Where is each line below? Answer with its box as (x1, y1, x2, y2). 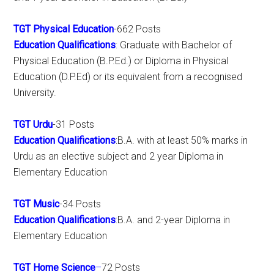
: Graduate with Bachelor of (116, 39, 232, 51)
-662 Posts (114, 23, 161, 35)
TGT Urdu (13, 119, 53, 130)
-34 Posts (59, 198, 102, 210)
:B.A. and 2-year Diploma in (116, 214, 231, 226)
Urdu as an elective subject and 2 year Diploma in (13, 150, 224, 162)
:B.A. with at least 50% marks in (116, 135, 248, 146)
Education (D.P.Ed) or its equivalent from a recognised (13, 71, 243, 83)
